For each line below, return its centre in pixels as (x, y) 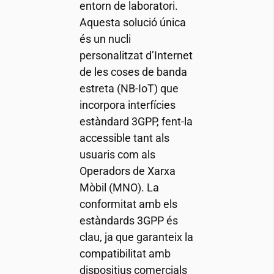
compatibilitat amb (125, 254)
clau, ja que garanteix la (136, 237)
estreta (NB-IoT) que (129, 88)
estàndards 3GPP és (128, 220)
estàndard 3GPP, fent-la (136, 121)
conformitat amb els (128, 204)
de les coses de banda (133, 72)
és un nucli (105, 39)
